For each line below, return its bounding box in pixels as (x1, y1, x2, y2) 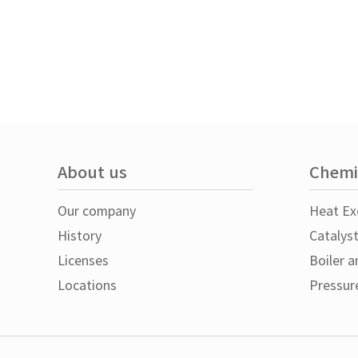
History (58, 229, 101, 244)
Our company (58, 205, 136, 219)
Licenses (58, 254, 109, 268)
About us (58, 164, 127, 183)
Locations (58, 279, 117, 293)
